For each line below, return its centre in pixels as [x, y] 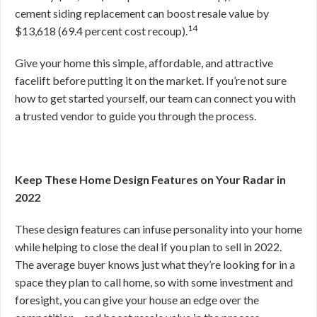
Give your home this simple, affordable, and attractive [144, 63]
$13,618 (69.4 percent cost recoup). [101, 31]
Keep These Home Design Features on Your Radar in [150, 179]
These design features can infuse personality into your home [158, 229]
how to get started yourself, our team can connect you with [155, 98]
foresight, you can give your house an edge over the [137, 300]
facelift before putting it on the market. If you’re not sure [151, 80]
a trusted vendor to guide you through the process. [137, 116]
